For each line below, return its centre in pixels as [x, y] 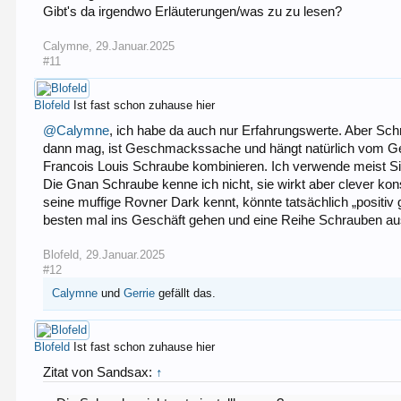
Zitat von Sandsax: [100, 372]
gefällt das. [186, 293]
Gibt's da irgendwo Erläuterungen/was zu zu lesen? [193, 11]
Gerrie [140, 293]
